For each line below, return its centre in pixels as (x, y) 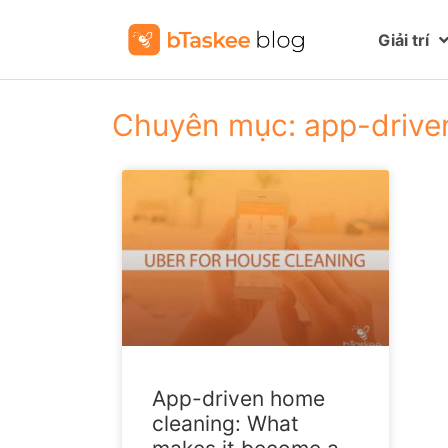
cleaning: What (225, 424)
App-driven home (238, 399)
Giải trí (404, 39)
